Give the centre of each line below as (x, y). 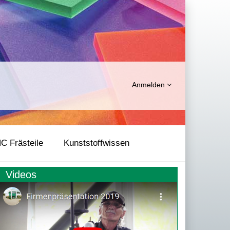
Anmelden (149, 85)
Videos (21, 175)
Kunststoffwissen (97, 143)
